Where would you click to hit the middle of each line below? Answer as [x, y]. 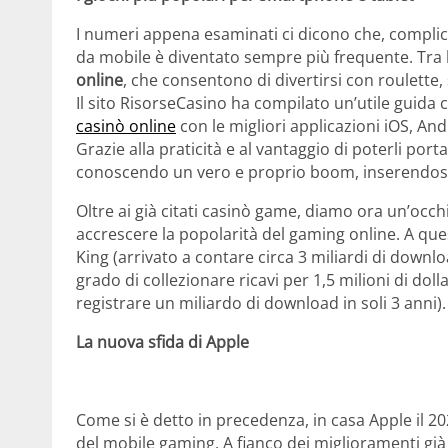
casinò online [126, 126]
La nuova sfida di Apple [162, 342]
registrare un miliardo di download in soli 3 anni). [261, 303]
